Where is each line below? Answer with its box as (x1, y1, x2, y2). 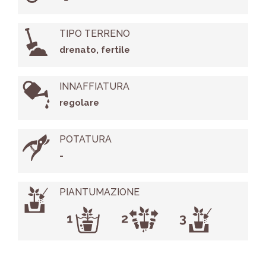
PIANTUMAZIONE (59, 186, 140, 198)
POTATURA (59, 134, 112, 145)
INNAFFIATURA (59, 81, 129, 93)
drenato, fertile (59, 45, 130, 56)
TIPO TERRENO (59, 28, 130, 40)
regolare (59, 97, 99, 109)
